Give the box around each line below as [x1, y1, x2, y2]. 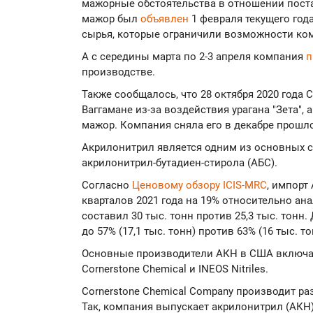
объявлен [140, 13, 189, 26]
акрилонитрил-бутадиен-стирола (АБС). [82, 156, 277, 170]
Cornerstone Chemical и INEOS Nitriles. [82, 263, 268, 276]
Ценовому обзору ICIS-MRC [132, 179, 267, 192]
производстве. [82, 66, 155, 79]
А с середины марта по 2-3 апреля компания [82, 50, 306, 64]
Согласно [82, 179, 132, 192]
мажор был [82, 13, 140, 26]
